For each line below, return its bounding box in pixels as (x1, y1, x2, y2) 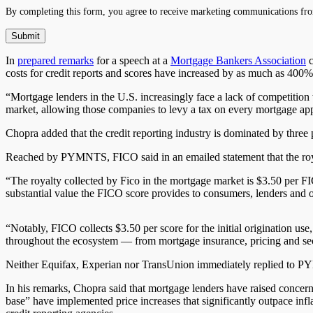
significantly (202, 294, 256, 307)
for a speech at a (94, 54, 170, 66)
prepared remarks (17, 54, 94, 66)
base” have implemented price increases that (6, 294, 202, 307)
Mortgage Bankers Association (170, 54, 306, 66)
